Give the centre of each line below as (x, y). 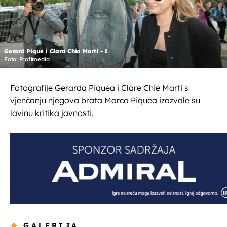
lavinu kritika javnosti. (52, 113)
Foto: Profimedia (27, 60)
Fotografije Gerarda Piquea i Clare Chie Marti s (99, 88)
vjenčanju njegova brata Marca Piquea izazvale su (105, 101)
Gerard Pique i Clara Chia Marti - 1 (56, 51)
